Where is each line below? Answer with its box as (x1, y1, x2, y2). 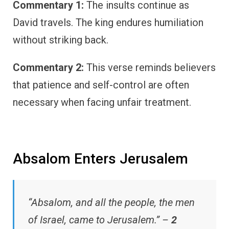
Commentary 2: (13, 61, 84, 74)
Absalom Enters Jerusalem (13, 150, 188, 167)
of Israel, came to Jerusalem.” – (28, 214, 171, 226)
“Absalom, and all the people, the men (28, 196, 195, 209)
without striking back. (13, 33, 108, 46)
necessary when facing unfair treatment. (13, 96, 191, 108)
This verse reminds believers (84, 61, 216, 74)
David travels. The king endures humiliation (13, 16, 203, 29)
